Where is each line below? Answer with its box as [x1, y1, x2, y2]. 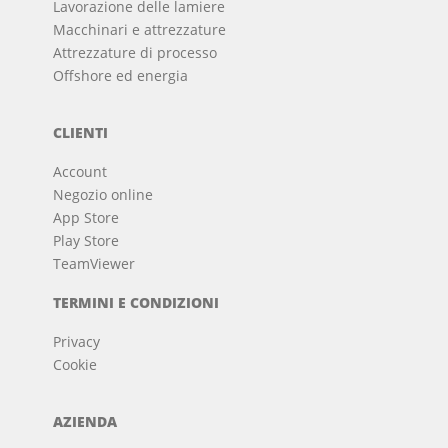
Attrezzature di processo [53, 43, 218, 63]
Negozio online [53, 185, 154, 205]
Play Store [53, 231, 120, 251]
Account [53, 162, 108, 182]
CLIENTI [53, 123, 109, 143]
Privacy [53, 332, 101, 352]
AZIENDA [53, 412, 118, 432]
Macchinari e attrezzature [53, 20, 227, 40]
